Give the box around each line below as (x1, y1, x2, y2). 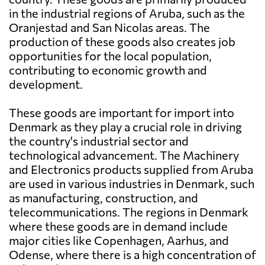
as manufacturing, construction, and (9, 190, 198, 205)
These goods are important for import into (9, 105, 234, 120)
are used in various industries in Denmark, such (9, 176, 254, 191)
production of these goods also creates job (9, 34, 235, 49)
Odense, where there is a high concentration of (9, 247, 256, 262)
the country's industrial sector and (9, 134, 189, 148)
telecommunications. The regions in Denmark (9, 205, 248, 219)
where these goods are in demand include (9, 219, 228, 234)
